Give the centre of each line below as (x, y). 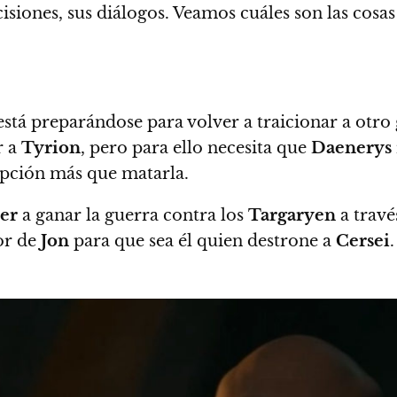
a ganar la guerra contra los (133, 215)
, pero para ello (142, 148)
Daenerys (351, 148)
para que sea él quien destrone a (202, 241)
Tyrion (51, 148)
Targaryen (292, 215)
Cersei (363, 241)
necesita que (257, 148)
